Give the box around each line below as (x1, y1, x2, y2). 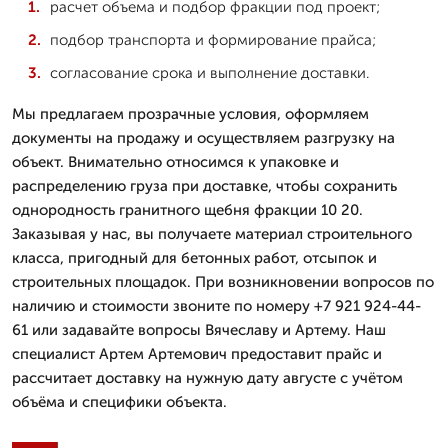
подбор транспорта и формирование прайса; (50, 30, 376, 49)
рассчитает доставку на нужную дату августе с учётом (12, 368, 403, 387)
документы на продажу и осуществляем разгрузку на (12, 128, 395, 147)
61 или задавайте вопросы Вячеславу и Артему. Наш (12, 320, 386, 339)
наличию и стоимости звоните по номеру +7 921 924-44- (12, 296, 421, 315)
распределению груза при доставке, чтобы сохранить (12, 176, 397, 195)
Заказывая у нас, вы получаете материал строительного (12, 224, 412, 243)
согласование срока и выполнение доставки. (50, 63, 369, 82)
